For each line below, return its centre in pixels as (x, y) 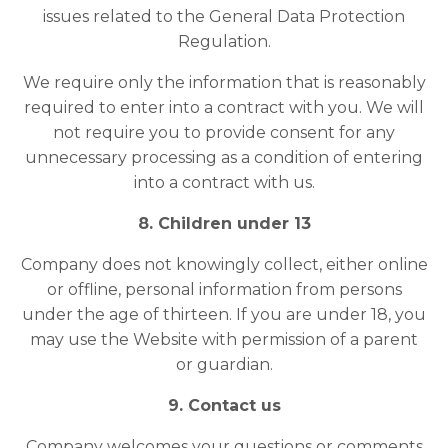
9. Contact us (224, 406)
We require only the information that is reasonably (224, 83)
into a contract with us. (224, 183)
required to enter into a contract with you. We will (224, 108)
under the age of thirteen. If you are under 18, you (224, 315)
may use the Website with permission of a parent (224, 340)
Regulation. (224, 42)
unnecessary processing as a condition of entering (224, 158)
